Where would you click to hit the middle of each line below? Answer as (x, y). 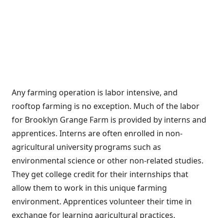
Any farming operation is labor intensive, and (95, 92)
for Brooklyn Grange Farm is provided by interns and (109, 120)
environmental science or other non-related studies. (108, 161)
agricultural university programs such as (86, 147)
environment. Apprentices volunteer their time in (102, 201)
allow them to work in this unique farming (89, 188)
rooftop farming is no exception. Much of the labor (106, 106)
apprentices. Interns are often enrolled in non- (97, 133)
